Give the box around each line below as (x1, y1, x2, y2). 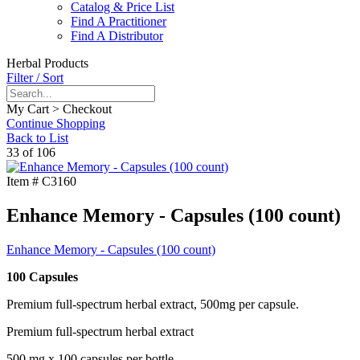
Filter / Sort (6, 71, 63, 85)
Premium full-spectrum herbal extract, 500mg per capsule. (6, 297, 299, 312)
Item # (6, 174, 39, 189)
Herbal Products (6, 56, 88, 71)
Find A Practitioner (71, 14, 166, 29)
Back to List (6, 131, 68, 145)
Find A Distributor (71, 29, 163, 43)
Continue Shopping (6, 117, 105, 131)
